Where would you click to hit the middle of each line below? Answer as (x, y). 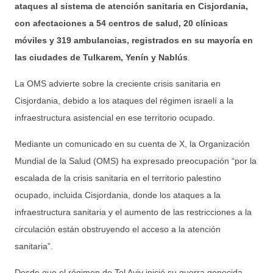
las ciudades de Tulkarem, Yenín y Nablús (101, 57)
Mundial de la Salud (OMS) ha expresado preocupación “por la (136, 161)
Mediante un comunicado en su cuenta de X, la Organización (132, 144)
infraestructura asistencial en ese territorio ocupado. (115, 117)
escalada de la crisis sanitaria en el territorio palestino (118, 178)
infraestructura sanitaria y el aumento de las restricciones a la (133, 212)
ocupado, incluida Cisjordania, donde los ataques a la (118, 195)
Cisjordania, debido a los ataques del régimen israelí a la (124, 100)
